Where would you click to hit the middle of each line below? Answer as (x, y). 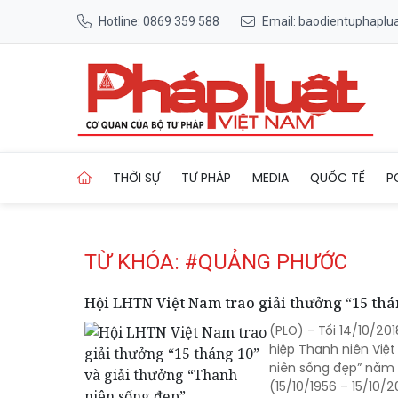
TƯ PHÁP (206, 177)
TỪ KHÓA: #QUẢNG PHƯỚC (216, 262)
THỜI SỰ (136, 177)
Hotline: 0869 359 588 (159, 21)
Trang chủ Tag (267, 147)
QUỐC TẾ (338, 177)
